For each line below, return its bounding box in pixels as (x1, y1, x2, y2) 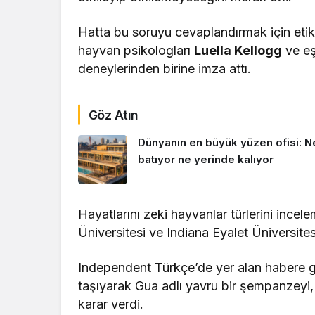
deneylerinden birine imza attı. (78, 60, 252, 76)
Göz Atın (89, 107, 139, 122)
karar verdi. (78, 296, 144, 311)
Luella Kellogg (194, 42, 283, 58)
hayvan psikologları (78, 42, 195, 58)
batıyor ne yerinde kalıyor (138, 153, 274, 167)
